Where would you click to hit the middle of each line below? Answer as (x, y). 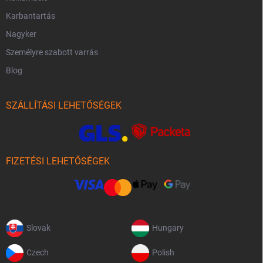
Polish (163, 252)
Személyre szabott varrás (52, 53)
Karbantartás (31, 16)
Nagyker (21, 34)
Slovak (38, 227)
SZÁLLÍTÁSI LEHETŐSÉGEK (64, 106)
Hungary (168, 227)
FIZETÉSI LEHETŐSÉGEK (58, 161)
